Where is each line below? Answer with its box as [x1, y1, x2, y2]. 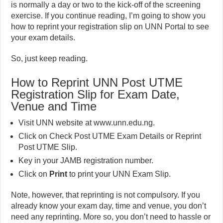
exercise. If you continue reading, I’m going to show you [11, 11, 206, 20]
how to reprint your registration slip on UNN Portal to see [11, 22, 210, 31]
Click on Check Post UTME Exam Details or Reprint [18, 132, 202, 141]
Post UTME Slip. [18, 143, 78, 152]
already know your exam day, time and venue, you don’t [11, 202, 207, 211]
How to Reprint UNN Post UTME [11, 76, 183, 90]
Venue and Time [11, 100, 97, 113]
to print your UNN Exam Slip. [67, 170, 171, 179]
